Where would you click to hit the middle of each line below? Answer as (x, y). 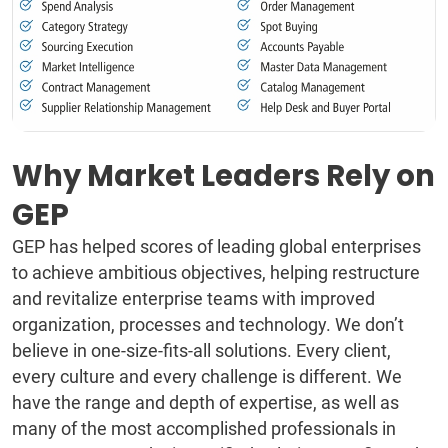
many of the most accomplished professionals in (204, 428)
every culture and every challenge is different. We (207, 376)
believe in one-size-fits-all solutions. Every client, (201, 350)
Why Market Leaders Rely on (223, 175)
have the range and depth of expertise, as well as (205, 402)
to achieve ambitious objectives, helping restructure (216, 272)
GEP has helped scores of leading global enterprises (216, 246)
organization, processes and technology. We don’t (208, 324)
